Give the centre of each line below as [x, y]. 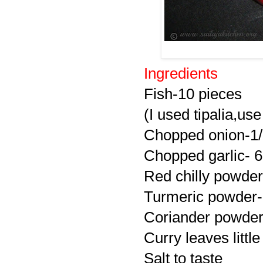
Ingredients [181, 74]
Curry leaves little [202, 238]
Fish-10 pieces [193, 94]
